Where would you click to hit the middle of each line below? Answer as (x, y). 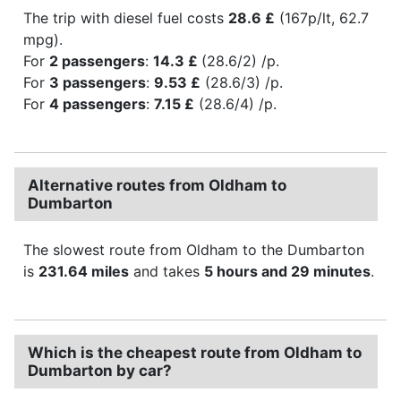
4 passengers (98, 103)
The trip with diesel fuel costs (126, 17)
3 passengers (98, 82)
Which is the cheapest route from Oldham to (195, 352)
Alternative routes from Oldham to (157, 185)
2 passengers (97, 60)
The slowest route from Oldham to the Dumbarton (194, 249)
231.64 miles (84, 271)
